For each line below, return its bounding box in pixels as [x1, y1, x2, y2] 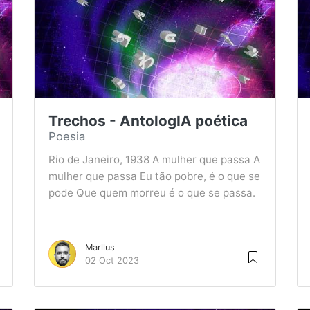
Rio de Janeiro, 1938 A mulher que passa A [48, 153, 260, 166]
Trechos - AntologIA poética [48, 112, 248, 129]
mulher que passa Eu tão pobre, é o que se [48, 170, 260, 183]
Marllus [85, 242, 115, 253]
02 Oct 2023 [85, 255, 139, 266]
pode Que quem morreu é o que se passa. [48, 186, 255, 199]
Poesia [48, 129, 85, 143]
